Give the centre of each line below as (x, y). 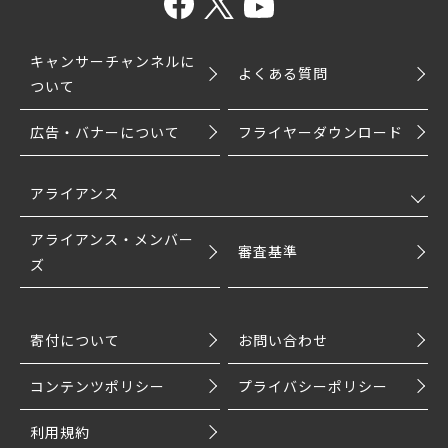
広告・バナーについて (105, 131)
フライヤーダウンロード (321, 131)
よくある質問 (283, 73)
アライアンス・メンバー (112, 238)
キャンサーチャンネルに (112, 60)
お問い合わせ (283, 339)
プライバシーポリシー (313, 385)
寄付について (75, 339)
